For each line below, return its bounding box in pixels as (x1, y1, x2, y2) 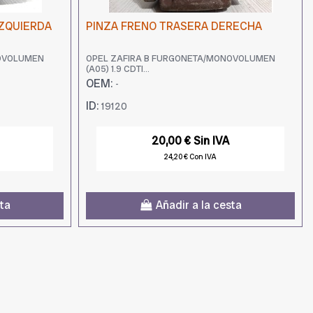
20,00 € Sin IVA (152, 133, 229, 149)
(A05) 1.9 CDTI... (86, 62, 150, 75)
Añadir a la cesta (156, 198, 242, 213)
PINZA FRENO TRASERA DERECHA (86, 18, 262, 34)
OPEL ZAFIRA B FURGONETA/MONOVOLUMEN (86, 52, 275, 64)
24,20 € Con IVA (164, 152, 217, 162)
